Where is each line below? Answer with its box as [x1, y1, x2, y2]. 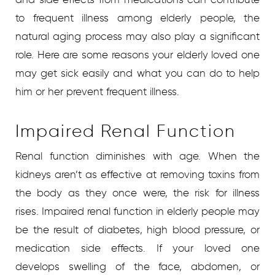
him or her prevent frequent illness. [15, 85, 179, 98]
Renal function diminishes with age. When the [15, 150, 260, 163]
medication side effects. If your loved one [15, 242, 260, 255]
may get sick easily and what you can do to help [15, 67, 260, 80]
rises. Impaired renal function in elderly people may [15, 205, 260, 218]
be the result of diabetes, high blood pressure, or [15, 223, 260, 236]
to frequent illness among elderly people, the [15, 12, 260, 25]
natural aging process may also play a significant [15, 30, 260, 43]
